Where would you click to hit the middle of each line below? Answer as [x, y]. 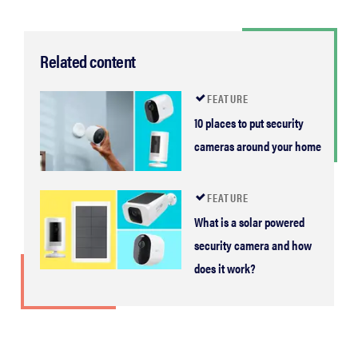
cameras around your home [257, 145]
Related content [88, 60]
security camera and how [253, 245]
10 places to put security [249, 122]
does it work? [225, 268]
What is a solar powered [249, 221]
